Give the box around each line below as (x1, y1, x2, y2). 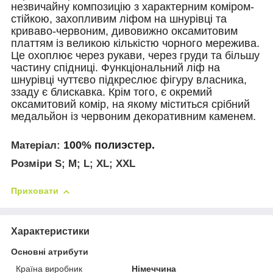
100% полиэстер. (63, 138, 155, 151)
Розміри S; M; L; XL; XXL (11, 157, 138, 169)
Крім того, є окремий (108, 85, 212, 98)
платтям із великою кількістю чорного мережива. (11, 37, 260, 49)
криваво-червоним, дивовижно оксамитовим (11, 24, 238, 37)
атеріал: (19, 139, 63, 151)
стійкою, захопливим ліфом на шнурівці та (11, 12, 227, 25)
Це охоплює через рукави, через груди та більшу (11, 49, 260, 62)
